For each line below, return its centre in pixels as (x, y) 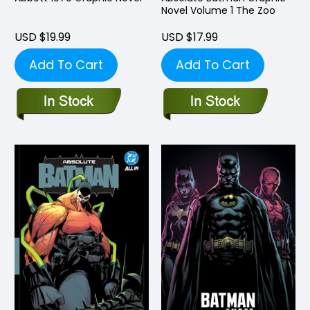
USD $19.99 (43, 37)
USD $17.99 (190, 37)
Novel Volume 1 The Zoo (218, 10)
